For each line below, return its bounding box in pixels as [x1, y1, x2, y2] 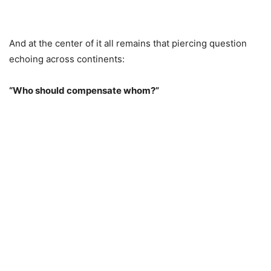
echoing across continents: [9, 53, 125, 65]
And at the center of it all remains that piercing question [9, 38, 247, 50]
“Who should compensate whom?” [9, 85, 159, 97]
